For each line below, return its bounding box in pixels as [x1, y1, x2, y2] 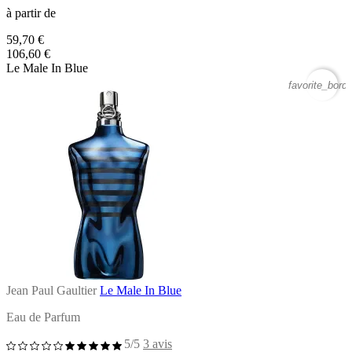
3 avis [143, 336, 172, 350]
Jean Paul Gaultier [6, 283, 97, 297]
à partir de [6, 5, 56, 20]
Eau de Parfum [6, 310, 80, 324]
